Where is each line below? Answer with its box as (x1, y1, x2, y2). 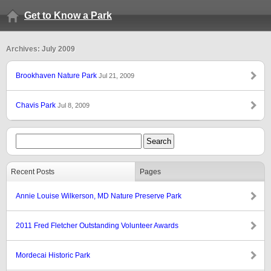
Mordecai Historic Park (16, 251, 90, 260)
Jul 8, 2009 (57, 102, 90, 109)
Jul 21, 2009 (99, 72, 134, 79)
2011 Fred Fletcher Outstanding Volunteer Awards (16, 221, 178, 230)
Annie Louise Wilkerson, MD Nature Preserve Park (16, 192, 181, 200)
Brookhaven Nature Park (16, 71, 99, 80)
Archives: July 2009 (6, 45, 75, 53)
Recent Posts (11, 168, 54, 176)
